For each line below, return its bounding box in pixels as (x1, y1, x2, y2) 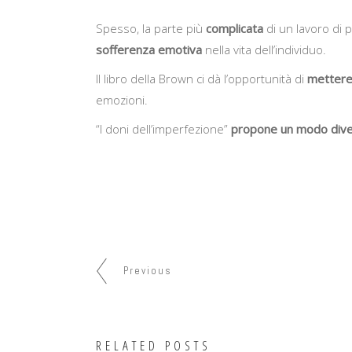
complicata (206, 20, 263, 37)
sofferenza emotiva (96, 42, 205, 58)
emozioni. (96, 92, 148, 108)
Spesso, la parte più (96, 20, 206, 37)
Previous (123, 263, 172, 277)
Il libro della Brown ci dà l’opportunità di (96, 71, 307, 87)
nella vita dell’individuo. (205, 42, 326, 58)
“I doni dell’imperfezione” (96, 121, 231, 137)
